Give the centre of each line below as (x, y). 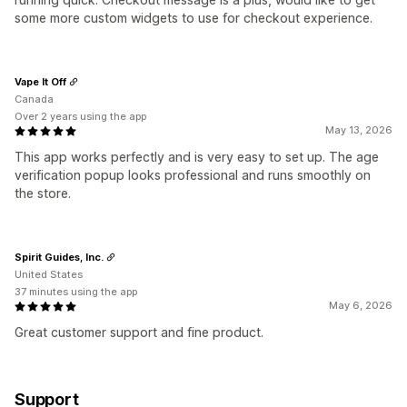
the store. (43, 194)
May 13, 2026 (359, 130)
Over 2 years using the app (80, 117)
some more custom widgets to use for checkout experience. (194, 18)
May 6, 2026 (361, 306)
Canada (34, 99)
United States (49, 275)
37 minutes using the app (76, 292)
